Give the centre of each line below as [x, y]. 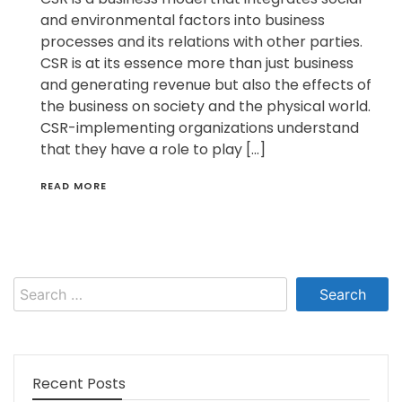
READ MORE [74, 186]
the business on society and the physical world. [205, 107]
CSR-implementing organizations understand [200, 128]
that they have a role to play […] [153, 150]
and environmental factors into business [183, 21]
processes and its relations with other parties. [201, 42]
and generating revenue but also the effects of [206, 85]
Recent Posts [79, 384]
